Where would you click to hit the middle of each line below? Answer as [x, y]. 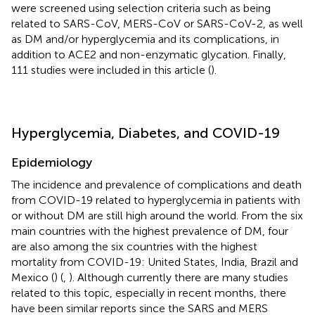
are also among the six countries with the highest [134, 246]
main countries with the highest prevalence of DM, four [150, 231]
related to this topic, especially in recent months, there [149, 292]
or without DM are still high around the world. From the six [157, 215]
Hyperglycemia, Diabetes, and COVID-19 [146, 133]
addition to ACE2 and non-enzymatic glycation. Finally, [149, 54]
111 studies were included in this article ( [111, 70]
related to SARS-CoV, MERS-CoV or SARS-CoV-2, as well [157, 23]
